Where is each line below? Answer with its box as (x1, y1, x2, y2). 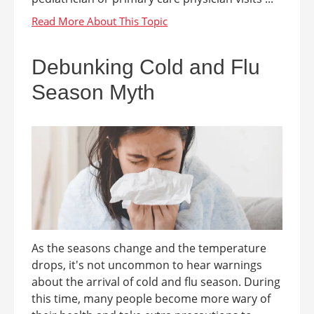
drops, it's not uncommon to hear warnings (32, 257, 262, 273)
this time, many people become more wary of (32, 290, 271, 306)
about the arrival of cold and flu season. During (32, 273, 280, 289)
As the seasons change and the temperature (32, 240, 266, 256)
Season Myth (32, 81, 155, 104)
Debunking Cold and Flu (32, 55, 260, 79)
